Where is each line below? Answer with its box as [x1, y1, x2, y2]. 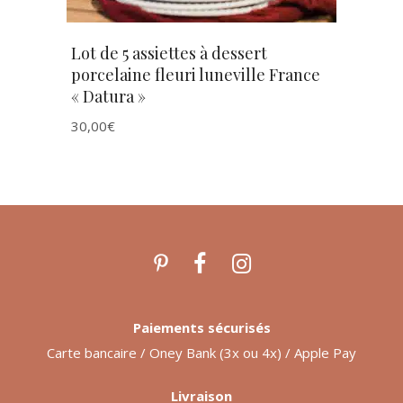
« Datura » [71, 85, 146, 107]
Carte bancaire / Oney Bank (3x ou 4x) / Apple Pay [47, 344, 356, 362]
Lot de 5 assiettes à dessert [71, 42, 267, 64]
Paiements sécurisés [132, 318, 271, 336]
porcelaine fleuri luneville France [71, 64, 320, 85]
